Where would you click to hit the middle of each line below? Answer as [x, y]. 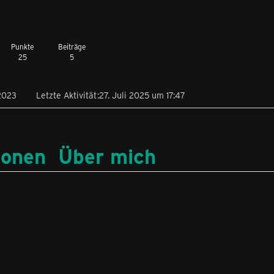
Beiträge [72, 46]
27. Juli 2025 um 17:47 [142, 95]
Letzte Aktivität [66, 95]
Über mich [107, 156]
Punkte [22, 46]
